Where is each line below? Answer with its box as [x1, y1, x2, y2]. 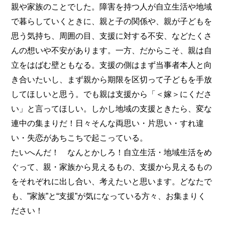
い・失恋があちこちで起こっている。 [11, 133, 148, 142]
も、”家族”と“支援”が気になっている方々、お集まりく [11, 191, 206, 200]
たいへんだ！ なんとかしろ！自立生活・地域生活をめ [11, 147, 212, 157]
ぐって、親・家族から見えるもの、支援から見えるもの [11, 162, 212, 171]
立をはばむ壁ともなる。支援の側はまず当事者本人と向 [11, 60, 212, 69]
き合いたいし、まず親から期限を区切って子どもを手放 [11, 74, 212, 84]
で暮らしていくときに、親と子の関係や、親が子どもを [11, 16, 212, 26]
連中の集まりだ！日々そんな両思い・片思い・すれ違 [11, 118, 204, 128]
